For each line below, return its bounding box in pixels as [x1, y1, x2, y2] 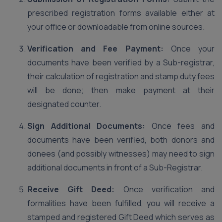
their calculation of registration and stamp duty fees [27, 71, 215, 82]
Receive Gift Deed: [27, 184, 115, 195]
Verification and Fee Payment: [27, 43, 164, 54]
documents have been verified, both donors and [27, 134, 215, 145]
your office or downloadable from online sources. [27, 21, 205, 32]
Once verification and [114, 184, 215, 195]
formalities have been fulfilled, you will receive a [27, 198, 215, 209]
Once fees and [145, 120, 215, 131]
